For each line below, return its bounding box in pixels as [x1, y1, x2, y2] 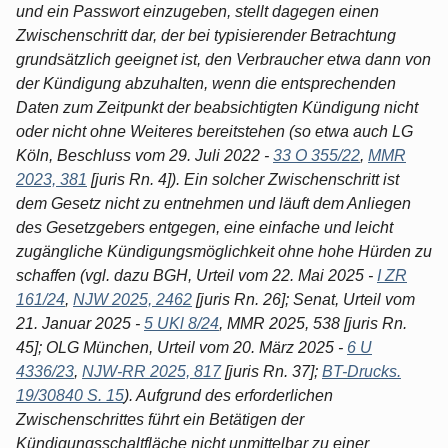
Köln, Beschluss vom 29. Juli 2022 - [16, 146, 273, 164]
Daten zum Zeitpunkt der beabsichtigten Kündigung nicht [16, 98, 418, 116]
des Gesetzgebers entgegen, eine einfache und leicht [16, 218, 393, 236]
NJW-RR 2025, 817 [82, 362, 221, 380]
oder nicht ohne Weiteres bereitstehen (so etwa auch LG [16, 122, 413, 140]
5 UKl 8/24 [144, 314, 219, 332]
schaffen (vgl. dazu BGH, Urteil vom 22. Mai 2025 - [16, 266, 377, 284]
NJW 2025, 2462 [73, 290, 192, 308]
